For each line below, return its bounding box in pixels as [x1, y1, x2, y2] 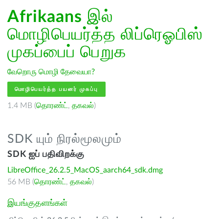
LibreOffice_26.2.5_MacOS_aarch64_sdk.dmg [7, 166, 163, 174]
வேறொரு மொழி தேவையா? [7, 68, 95, 76]
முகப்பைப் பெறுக [7, 44, 126, 61]
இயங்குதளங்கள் [7, 199, 67, 208]
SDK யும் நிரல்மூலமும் [7, 133, 122, 145]
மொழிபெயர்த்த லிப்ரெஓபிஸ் [7, 26, 203, 43]
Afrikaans [7, 9, 82, 25]
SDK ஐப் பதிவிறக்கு [7, 150, 85, 159]
